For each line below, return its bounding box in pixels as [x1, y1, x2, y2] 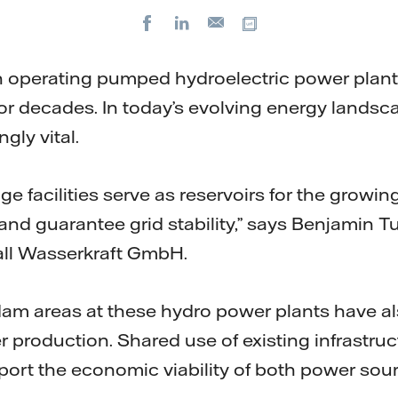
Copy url [267, 13, 329, 31]
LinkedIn [198, 13, 260, 31]
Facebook [163, 13, 234, 31]
